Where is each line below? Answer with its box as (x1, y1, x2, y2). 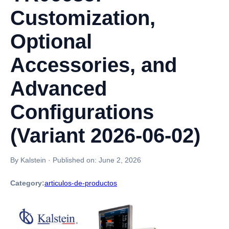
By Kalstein (10, 156, 46, 164)
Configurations (10, 101, 154, 123)
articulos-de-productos (44, 179, 117, 187)
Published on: (53, 156, 99, 164)
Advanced (10, 77, 107, 100)
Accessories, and (10, 54, 177, 76)
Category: (10, 179, 44, 187)
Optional (10, 30, 92, 53)
